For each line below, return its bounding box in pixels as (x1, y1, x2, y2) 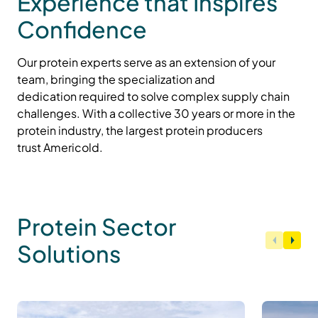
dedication (17, 89, 79, 104)
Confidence (17, 15, 147, 44)
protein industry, (17, 123, 104, 138)
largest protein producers (124, 123, 263, 138)
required (79, 89, 125, 104)
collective (118, 106, 172, 121)
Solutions (17, 239, 121, 268)
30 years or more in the (172, 106, 295, 121)
